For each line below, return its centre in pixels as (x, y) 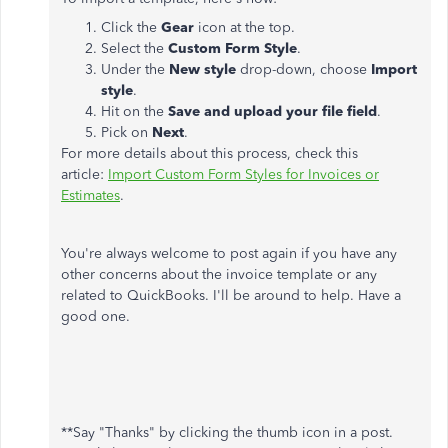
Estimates (90, 196)
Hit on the (134, 112)
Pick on (126, 133)
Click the (131, 28)
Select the (134, 49)
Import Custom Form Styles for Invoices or (243, 175)
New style (202, 70)
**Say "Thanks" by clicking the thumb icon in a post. (227, 433)
